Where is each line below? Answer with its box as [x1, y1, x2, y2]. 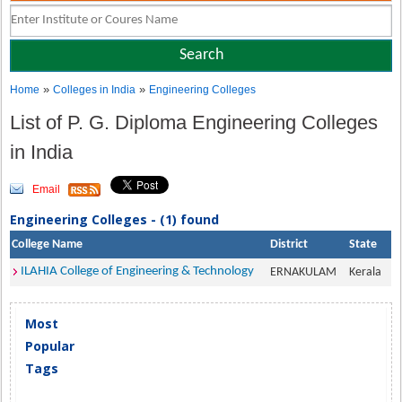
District [270, 238, 309, 251]
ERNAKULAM [270, 266, 343, 279]
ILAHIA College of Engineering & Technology [21, 265, 255, 278]
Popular [25, 337, 75, 354]
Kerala [349, 266, 388, 279]
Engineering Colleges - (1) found [10, 211, 220, 228]
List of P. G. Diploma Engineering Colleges [10, 111, 379, 134]
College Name [12, 238, 83, 251]
